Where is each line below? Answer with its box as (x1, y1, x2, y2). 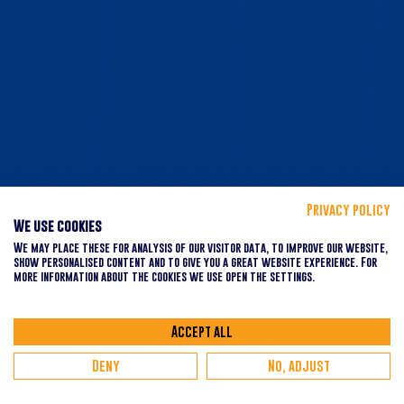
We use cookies (14, 218, 102, 234)
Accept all (171, 324, 233, 339)
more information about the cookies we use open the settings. (14, 270, 315, 283)
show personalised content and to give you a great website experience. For (14, 255, 377, 269)
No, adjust (267, 358, 330, 373)
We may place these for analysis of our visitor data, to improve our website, (14, 241, 388, 254)
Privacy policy (307, 202, 390, 217)
